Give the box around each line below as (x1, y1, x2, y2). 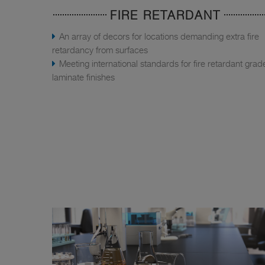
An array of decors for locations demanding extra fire (59, 30, 259, 41)
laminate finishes (52, 71, 115, 82)
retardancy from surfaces (52, 44, 148, 55)
